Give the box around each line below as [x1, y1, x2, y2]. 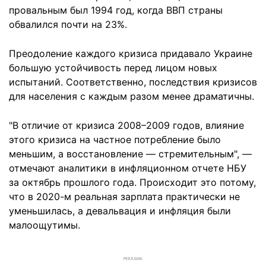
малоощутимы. [9, 219, 80, 231]
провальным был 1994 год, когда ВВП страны [9, 4, 223, 16]
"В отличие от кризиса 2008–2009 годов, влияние [9, 119, 244, 131]
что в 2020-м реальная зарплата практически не [9, 191, 240, 202]
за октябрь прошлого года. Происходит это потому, [9, 176, 256, 188]
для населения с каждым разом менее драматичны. [9, 90, 254, 102]
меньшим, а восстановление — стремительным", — [9, 148, 252, 160]
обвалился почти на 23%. [9, 18, 127, 30]
